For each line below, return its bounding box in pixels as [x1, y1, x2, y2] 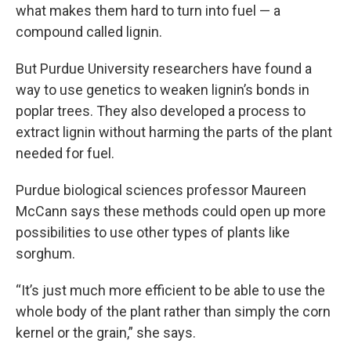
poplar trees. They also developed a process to [16, 103, 306, 119]
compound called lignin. [16, 24, 162, 40]
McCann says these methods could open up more [16, 203, 326, 219]
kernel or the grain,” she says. [16, 324, 196, 341]
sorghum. [16, 245, 75, 262]
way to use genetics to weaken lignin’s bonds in [16, 81, 309, 98]
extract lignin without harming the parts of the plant [16, 124, 332, 140]
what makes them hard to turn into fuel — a [16, 2, 280, 19]
